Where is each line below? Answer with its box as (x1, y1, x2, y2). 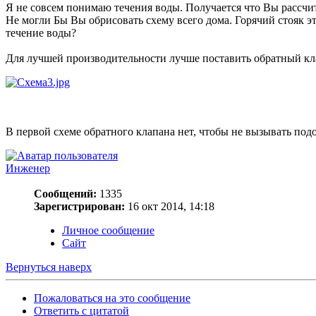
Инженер (6, 162, 50, 175)
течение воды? (6, 27, 76, 39)
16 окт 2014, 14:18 (125, 200, 214, 213)
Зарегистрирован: (34, 200, 125, 213)
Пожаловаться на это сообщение (34, 292, 190, 305)
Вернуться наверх (6, 261, 92, 274)
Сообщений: (34, 188, 97, 200)
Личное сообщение (62, 224, 154, 237)
